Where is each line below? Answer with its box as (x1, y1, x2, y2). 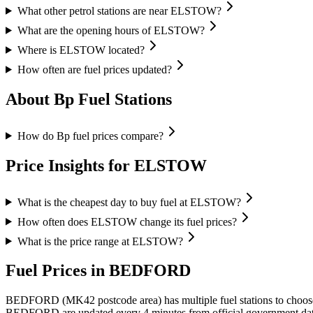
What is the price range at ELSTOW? (17, 235, 183, 247)
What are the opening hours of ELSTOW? (17, 24, 205, 36)
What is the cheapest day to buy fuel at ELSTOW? (17, 196, 241, 208)
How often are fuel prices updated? (17, 63, 172, 75)
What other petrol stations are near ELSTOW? (17, 4, 221, 17)
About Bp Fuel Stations (6, 89, 172, 108)
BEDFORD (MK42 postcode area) (6, 294, 161, 307)
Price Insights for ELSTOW (6, 156, 207, 175)
